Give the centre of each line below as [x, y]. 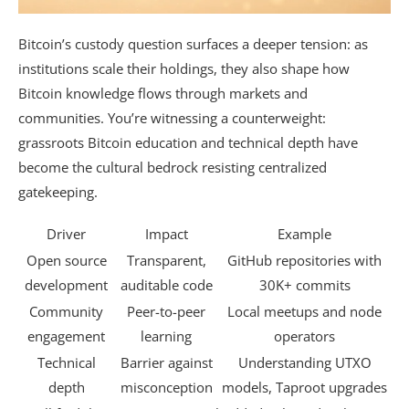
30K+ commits [304, 285]
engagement [66, 336]
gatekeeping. [58, 192]
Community [66, 312]
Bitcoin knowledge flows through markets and [163, 94]
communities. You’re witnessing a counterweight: [172, 118]
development [66, 285]
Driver [66, 234]
